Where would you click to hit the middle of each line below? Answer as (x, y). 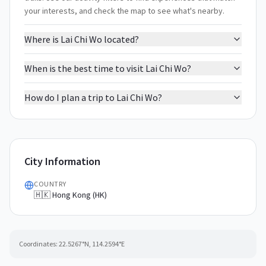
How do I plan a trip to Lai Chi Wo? (93, 97)
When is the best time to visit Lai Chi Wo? (108, 68)
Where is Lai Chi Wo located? (82, 39)
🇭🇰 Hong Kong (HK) (70, 195)
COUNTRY (50, 184)
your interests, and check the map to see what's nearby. (124, 11)
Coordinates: (38, 244)
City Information (62, 161)
